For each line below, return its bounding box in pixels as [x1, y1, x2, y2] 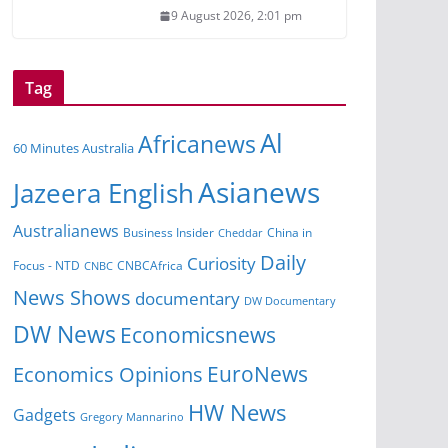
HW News [188, 397, 286, 429]
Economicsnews [120, 321, 276, 350]
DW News [13, 319, 116, 351]
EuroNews [207, 359, 308, 389]
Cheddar [218, 225, 263, 241]
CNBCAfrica [117, 257, 183, 275]
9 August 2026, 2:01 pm [171, 7, 302, 25]
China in [267, 224, 312, 242]
